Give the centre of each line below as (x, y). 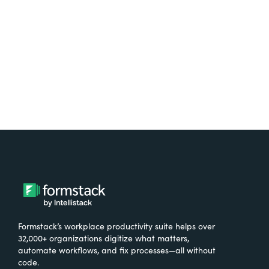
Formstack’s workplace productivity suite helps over (116, 226)
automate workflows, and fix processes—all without (117, 250)
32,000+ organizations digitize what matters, (104, 238)
